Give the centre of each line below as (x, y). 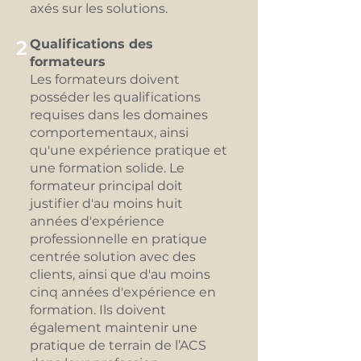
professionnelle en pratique (118, 239)
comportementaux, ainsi (109, 133)
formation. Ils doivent (98, 310)
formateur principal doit (106, 186)
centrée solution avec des (113, 257)
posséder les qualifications (115, 97)
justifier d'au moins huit (106, 203)
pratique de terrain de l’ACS (118, 345)
